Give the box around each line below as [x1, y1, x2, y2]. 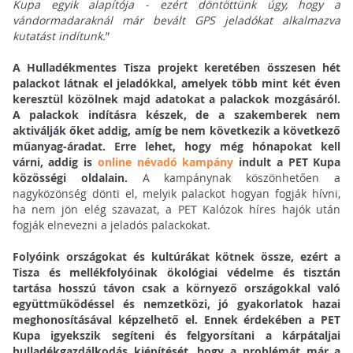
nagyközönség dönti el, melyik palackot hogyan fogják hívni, [12, 186, 341, 202]
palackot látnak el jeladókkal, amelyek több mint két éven [12, 76, 341, 91]
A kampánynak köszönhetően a [142, 170, 341, 186]
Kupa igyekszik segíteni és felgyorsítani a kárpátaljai [12, 328, 341, 344]
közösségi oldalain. [12, 170, 143, 186]
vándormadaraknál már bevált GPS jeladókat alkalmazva [12, 13, 341, 28]
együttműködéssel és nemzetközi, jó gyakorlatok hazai [12, 296, 341, 312]
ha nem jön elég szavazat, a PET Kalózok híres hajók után [12, 202, 341, 217]
